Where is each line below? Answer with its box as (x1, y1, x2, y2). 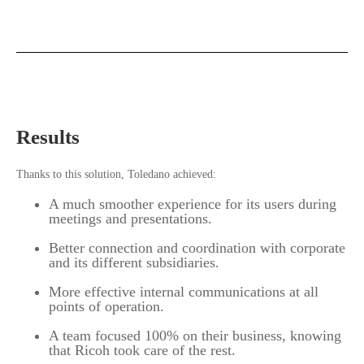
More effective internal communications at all (49, 284, 318, 301)
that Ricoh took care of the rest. (49, 342, 236, 359)
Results (16, 126, 80, 149)
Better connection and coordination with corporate (49, 240, 345, 257)
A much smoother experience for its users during (49, 196, 336, 213)
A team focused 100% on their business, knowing (49, 327, 341, 344)
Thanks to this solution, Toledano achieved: (16, 168, 216, 181)
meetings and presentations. (49, 210, 212, 227)
